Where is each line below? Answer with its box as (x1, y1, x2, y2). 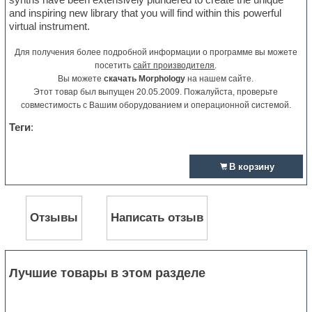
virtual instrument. (9, 20, 91, 33)
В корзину (228, 162, 274, 173)
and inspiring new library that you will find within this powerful (9, 7, 282, 19)
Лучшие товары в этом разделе (9, 265, 206, 280)
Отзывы (30, 211, 79, 224)
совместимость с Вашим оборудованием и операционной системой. (20, 100, 291, 111)
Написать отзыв (111, 211, 204, 224)
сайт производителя (133, 61, 215, 71)
